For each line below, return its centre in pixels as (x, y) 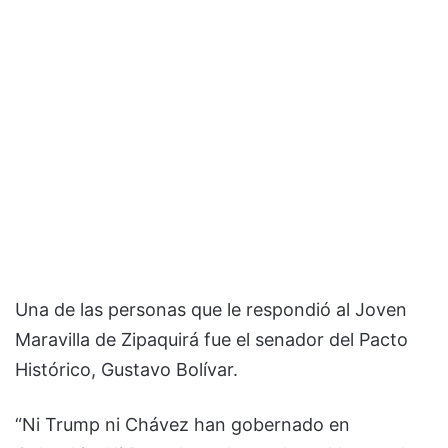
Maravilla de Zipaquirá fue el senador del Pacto (211, 340)
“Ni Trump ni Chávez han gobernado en (182, 425)
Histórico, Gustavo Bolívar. (126, 370)
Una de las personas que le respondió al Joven (211, 310)
